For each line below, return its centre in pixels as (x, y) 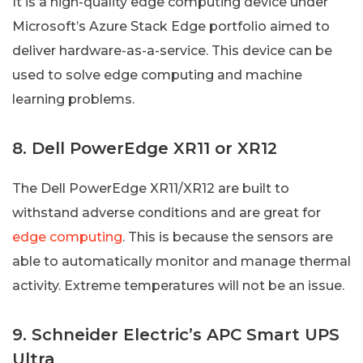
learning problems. (73, 99)
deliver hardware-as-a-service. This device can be (172, 50)
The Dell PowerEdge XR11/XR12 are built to (151, 188)
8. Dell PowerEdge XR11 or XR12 (145, 148)
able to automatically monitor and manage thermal (181, 261)
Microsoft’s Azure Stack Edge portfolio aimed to (171, 26)
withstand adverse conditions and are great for (167, 212)
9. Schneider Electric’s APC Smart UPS (176, 334)
